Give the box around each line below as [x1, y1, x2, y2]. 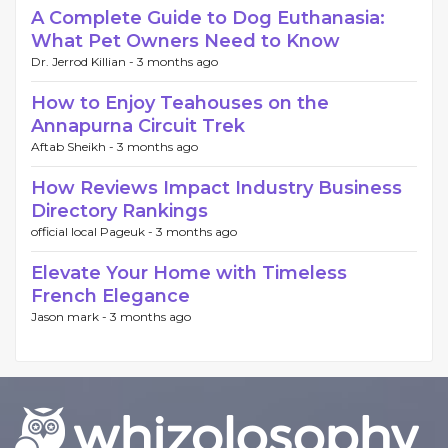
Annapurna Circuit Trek [31, 115, 245, 137]
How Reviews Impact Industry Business [31, 177, 402, 199]
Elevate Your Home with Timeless [31, 262, 347, 284]
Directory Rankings [31, 200, 208, 222]
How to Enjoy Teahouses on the [31, 92, 329, 114]
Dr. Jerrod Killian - [31, 54, 137, 69]
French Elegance [31, 285, 190, 307]
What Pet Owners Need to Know [31, 30, 340, 52]
